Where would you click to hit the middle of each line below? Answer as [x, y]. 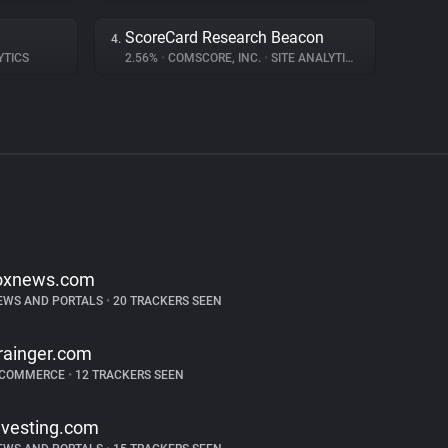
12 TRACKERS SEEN [127, 375]
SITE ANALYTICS [306, 58]
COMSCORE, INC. [214, 58]
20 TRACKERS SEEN [165, 301]
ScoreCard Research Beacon [224, 37]
